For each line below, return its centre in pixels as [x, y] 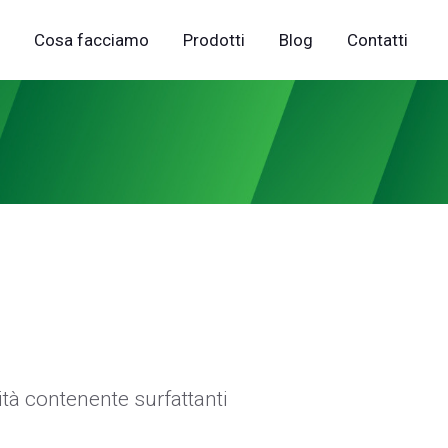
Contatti [377, 39]
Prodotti [214, 39]
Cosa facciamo [91, 39]
